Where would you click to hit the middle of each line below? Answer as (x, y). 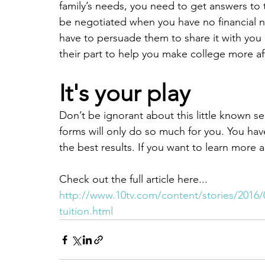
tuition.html (86, 211)
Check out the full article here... (133, 180)
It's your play (125, 93)
